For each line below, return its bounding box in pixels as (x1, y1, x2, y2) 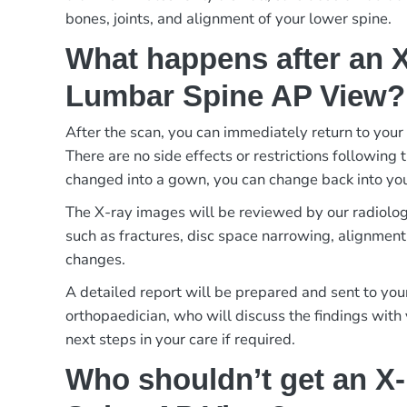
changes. (65, 249, 126, 271)
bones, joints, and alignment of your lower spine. (65, 7, 392, 29)
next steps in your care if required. (65, 329, 296, 351)
